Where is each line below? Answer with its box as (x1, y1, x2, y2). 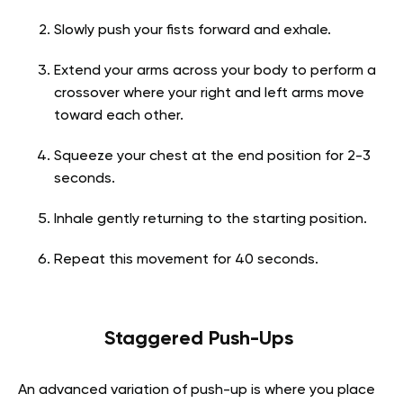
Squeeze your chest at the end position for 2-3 (54, 149, 371, 165)
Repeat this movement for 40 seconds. (54, 253, 318, 268)
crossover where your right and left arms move (54, 86, 364, 102)
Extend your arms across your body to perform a (54, 64, 376, 79)
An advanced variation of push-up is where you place (18, 383, 375, 399)
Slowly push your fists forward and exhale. (54, 23, 331, 39)
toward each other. (54, 109, 187, 124)
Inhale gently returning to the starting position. (54, 212, 367, 228)
